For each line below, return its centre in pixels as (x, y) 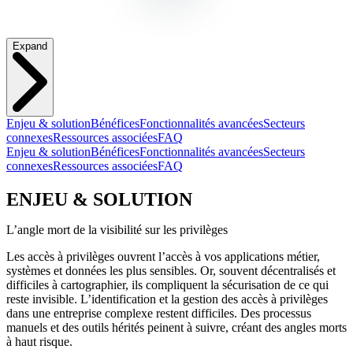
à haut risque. (39, 341)
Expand (30, 46)
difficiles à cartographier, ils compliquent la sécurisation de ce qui (167, 284)
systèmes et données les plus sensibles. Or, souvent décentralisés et (171, 270)
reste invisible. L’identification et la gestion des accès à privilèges (167, 299)
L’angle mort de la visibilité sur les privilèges (117, 229)
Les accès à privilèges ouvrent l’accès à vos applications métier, (163, 256)
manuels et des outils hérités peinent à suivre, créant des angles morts (176, 327)
